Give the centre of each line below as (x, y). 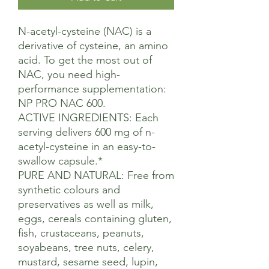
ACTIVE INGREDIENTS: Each (88, 118)
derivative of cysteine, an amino (93, 46)
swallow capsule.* (60, 161)
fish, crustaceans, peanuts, (81, 233)
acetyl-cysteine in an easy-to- (87, 147)
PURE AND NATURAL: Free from (96, 175)
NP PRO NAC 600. (62, 103)
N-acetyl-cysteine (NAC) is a (85, 31)
